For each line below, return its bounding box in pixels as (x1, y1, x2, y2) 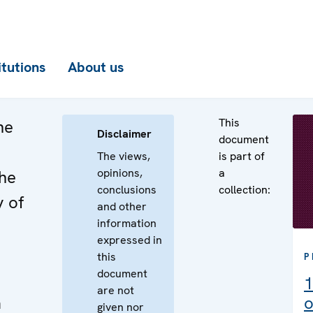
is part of (219, 149, 265, 163)
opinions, (97, 166, 143, 180)
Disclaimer (97, 126, 152, 141)
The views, (97, 149, 150, 163)
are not (97, 283, 134, 298)
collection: (219, 182, 270, 197)
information (97, 216, 156, 231)
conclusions (97, 182, 156, 197)
